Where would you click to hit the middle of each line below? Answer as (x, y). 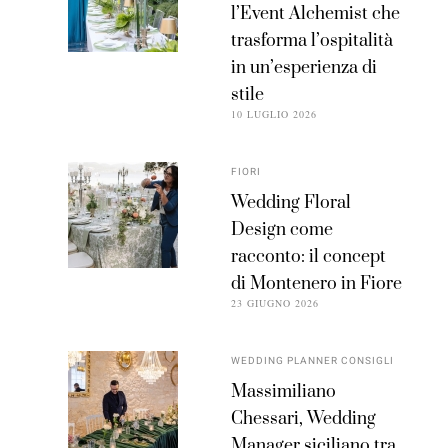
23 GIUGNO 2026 (275, 303)
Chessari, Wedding (304, 419)
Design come (282, 230)
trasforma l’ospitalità (312, 41)
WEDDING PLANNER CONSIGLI (313, 361)
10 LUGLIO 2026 (274, 114)
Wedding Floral (291, 203)
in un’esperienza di (304, 68)
